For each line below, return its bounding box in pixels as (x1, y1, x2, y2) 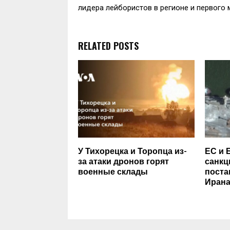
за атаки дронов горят (78, 155, 169, 169)
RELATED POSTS (78, 39, 139, 52)
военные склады (78, 165, 148, 179)
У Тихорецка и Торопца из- (78, 144, 187, 159)
